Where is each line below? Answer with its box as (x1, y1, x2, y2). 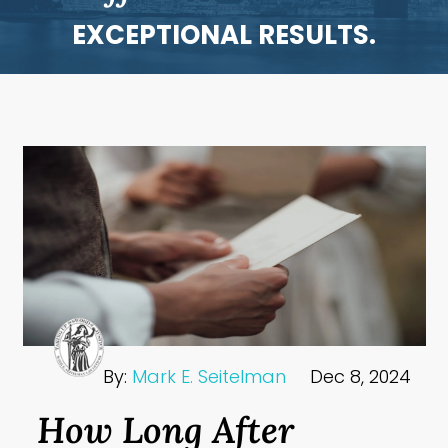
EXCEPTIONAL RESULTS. (72, 16, 376, 53)
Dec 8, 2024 (309, 364, 411, 390)
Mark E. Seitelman (132, 364, 287, 390)
